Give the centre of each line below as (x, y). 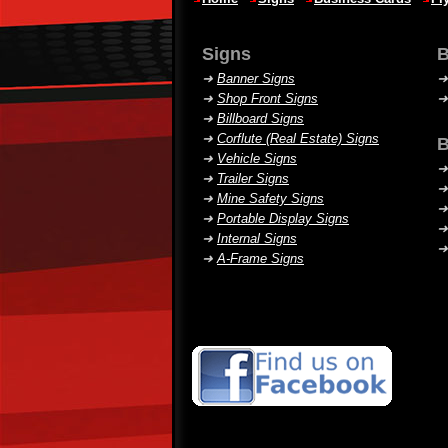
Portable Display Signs (283, 218)
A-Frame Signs (260, 258)
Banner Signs (256, 78)
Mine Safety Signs (270, 198)
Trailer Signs (253, 178)
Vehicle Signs (257, 158)
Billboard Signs (260, 118)
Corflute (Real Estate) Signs (298, 138)
